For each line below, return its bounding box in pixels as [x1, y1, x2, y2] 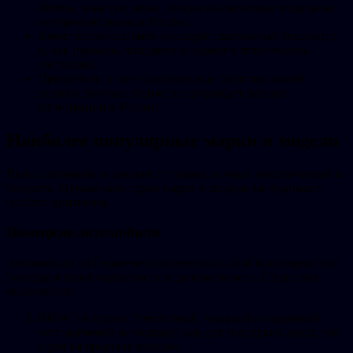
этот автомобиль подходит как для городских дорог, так [38, 325, 338, 339]
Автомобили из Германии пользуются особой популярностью [6, 255, 339, 269]
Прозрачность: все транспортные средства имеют [38, 71, 303, 85]
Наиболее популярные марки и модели [6, 129, 339, 150]
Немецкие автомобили [6, 224, 160, 241]
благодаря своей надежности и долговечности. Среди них [6, 269, 319, 284]
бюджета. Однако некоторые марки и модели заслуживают [6, 180, 322, 195]
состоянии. [38, 57, 97, 71]
